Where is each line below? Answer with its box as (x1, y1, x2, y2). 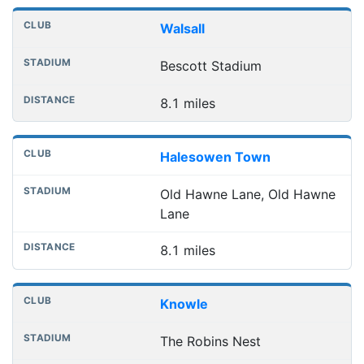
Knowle (159, 296, 208, 313)
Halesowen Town (159, 148, 271, 165)
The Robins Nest (159, 332, 261, 349)
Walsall (159, 20, 205, 37)
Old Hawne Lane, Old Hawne (159, 185, 336, 202)
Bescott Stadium (159, 58, 262, 75)
